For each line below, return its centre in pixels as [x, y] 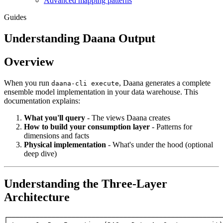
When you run [28, 83]
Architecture [37, 197]
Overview [29, 61]
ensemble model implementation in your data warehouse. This [101, 92]
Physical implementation [65, 144]
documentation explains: [42, 101]
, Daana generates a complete [165, 83]
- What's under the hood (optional [160, 144]
